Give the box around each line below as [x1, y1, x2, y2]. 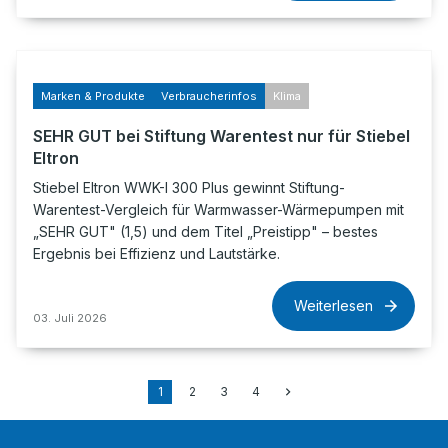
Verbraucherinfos [161, 89, 257, 103]
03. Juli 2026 [33, 311, 107, 325]
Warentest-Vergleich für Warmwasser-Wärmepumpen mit [33, 201, 404, 218]
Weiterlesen [294, 297, 373, 314]
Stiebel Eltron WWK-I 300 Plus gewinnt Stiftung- [33, 179, 345, 196]
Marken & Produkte [41, 89, 145, 103]
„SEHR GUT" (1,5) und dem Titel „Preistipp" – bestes [33, 223, 378, 240]
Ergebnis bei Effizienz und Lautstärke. [33, 245, 280, 262]
